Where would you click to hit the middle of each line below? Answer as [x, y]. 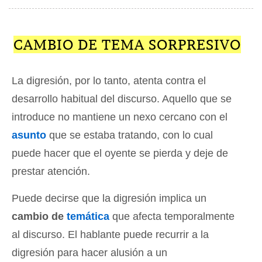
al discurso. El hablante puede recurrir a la [110, 235]
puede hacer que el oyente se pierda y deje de [120, 154]
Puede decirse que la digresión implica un [109, 199]
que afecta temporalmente [172, 217]
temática [88, 217]
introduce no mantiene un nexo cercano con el [120, 117]
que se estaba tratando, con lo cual [130, 135]
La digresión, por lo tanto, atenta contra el [109, 81]
